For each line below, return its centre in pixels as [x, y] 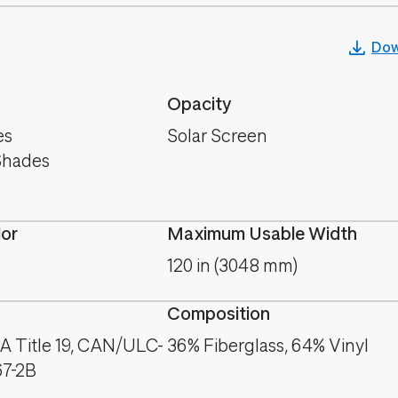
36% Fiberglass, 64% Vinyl [268, 346]
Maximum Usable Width [262, 234]
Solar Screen [217, 136]
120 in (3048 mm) [232, 266]
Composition [219, 314]
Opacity [199, 104]
